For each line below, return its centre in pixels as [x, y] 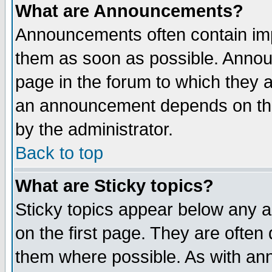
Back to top [59, 153]
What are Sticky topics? [114, 186]
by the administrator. [94, 129]
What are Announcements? [129, 11]
